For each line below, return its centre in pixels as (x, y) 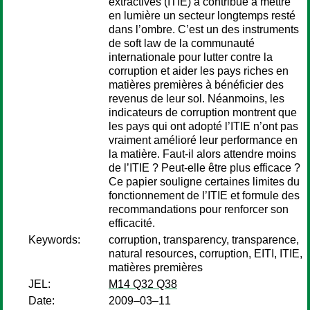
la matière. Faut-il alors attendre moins (202, 154)
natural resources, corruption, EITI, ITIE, (206, 254)
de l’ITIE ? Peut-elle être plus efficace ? (204, 168)
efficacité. (132, 223)
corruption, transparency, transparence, (204, 240)
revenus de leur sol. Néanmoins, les (197, 99)
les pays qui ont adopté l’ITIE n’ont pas (203, 126)
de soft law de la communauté (182, 43)
